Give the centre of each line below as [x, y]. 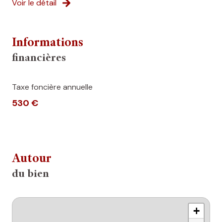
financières [39, 59]
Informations [48, 44]
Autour [32, 160]
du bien [30, 175]
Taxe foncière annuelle [52, 87]
